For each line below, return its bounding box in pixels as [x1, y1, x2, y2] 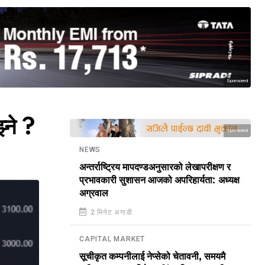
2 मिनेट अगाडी [88, 208, 132, 216]
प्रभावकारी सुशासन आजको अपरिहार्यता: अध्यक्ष [79, 175, 240, 186]
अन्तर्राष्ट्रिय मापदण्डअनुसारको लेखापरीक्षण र [79, 162, 231, 173]
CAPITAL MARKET [79, 235, 146, 243]
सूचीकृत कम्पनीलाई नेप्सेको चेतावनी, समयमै [79, 251, 225, 262]
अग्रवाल [79, 188, 108, 199]
